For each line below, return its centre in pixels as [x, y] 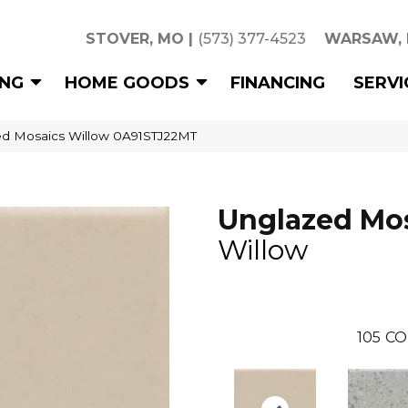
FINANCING [278, 82]
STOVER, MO [135, 39]
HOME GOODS [127, 82]
